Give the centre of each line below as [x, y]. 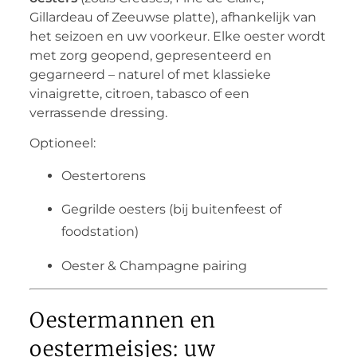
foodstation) [100, 232]
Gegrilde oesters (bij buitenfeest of [171, 210]
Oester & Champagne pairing [154, 265]
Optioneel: [62, 143]
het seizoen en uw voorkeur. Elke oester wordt [177, 37]
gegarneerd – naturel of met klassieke [150, 75]
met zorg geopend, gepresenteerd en [150, 56]
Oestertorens [103, 175]
